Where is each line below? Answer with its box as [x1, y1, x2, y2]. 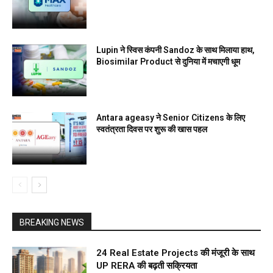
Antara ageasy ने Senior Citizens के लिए [96, 113, 246, 123]
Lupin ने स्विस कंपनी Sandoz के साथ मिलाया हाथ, [96, 44, 255, 55]
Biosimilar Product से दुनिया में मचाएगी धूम [96, 56, 241, 66]
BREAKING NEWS [19, 218, 84, 228]
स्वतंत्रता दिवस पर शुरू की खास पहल [96, 124, 208, 135]
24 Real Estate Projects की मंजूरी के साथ [96, 247, 255, 259]
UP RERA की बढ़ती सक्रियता [96, 260, 197, 272]
